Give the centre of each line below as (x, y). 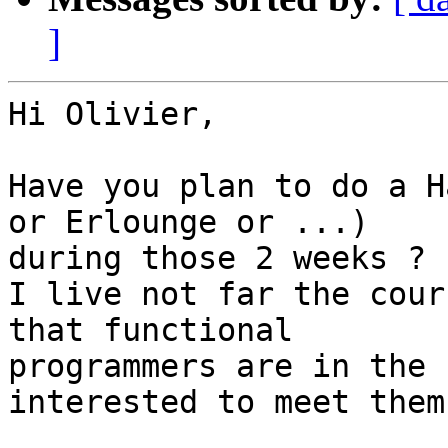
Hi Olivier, (112, 114)
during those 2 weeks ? (217, 258)
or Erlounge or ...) (198, 222)
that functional (160, 330)
